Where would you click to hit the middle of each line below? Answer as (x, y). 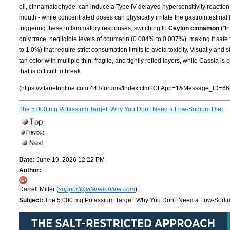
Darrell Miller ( (39, 189)
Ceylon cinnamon (194, 28)
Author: (30, 170)
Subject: (31, 200)
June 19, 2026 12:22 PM (70, 159)
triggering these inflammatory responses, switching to (94, 28)
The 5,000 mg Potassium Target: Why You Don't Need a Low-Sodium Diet (122, 109)
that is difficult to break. (51, 71)
